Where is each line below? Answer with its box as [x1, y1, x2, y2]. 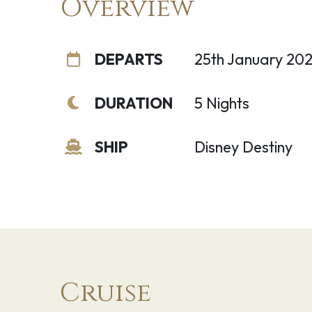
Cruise [59, 275, 151, 311]
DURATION [94, 93, 173, 113]
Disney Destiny [194, 137, 292, 157]
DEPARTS [94, 49, 163, 69]
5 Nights [194, 93, 249, 113]
